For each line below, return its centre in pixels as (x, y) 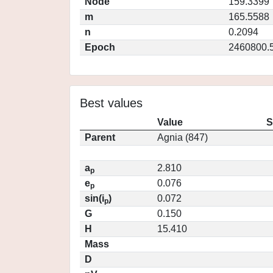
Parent (100, 137)
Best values (111, 103)
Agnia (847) (183, 137)
